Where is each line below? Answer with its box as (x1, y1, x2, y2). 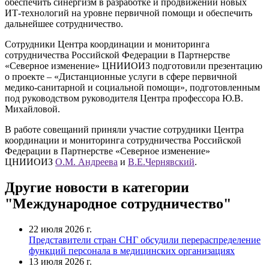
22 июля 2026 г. (29, 223, 92, 234)
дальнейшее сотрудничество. (5, 18, 123, 29)
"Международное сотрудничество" (5, 195, 231, 211)
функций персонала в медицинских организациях (29, 245, 235, 256)
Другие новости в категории (5, 179, 189, 195)
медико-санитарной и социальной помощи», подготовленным (5, 82, 260, 92)
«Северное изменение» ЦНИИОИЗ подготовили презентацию (5, 60, 262, 71)
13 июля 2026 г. (29, 256, 92, 267)
